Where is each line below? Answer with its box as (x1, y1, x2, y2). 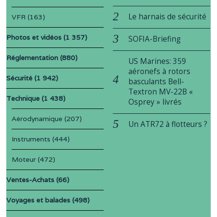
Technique (6, 93, 40, 103)
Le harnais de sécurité (128, 11, 207, 22)
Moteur (12, 155, 36, 164)
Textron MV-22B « (128, 86, 193, 97)
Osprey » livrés (128, 96, 182, 107)
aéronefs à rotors (128, 66, 191, 77)
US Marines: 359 (128, 56, 186, 66)
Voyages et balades (6, 195, 71, 204)
